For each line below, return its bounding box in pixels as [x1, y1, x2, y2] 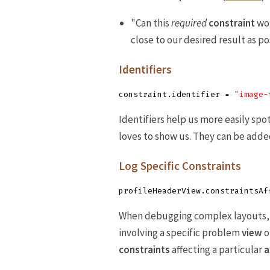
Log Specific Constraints [119, 159, 241, 174]
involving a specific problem [119, 226, 242, 240]
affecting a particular [170, 243, 264, 257]
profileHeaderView [119, 186, 201, 196]
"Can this [131, 16, 171, 30]
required [171, 16, 207, 30]
